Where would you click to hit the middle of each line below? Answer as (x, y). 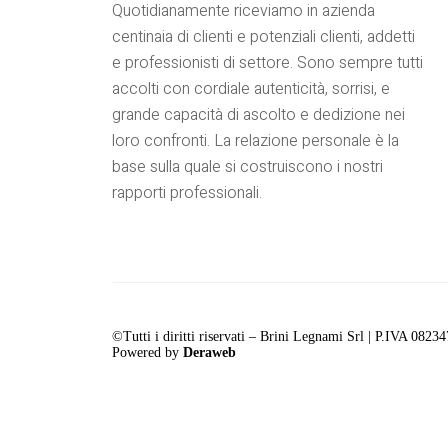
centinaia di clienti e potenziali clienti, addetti (263, 36)
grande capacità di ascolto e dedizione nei (258, 114)
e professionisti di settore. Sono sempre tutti (267, 62)
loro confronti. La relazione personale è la (255, 140)
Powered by (147, 352)
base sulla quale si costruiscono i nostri (247, 166)
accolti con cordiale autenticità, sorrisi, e (251, 88)
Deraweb (209, 352)
